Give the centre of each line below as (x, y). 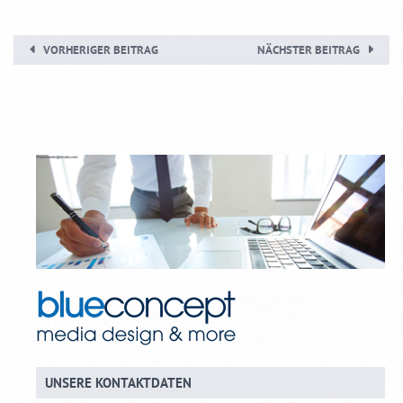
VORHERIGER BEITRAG (101, 49)
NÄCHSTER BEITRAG (309, 49)
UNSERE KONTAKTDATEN (118, 382)
